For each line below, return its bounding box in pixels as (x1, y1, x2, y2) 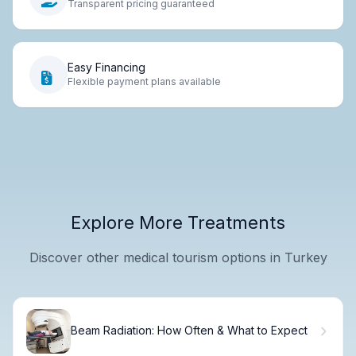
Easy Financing (68, 60, 145, 75)
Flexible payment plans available (68, 75, 221, 88)
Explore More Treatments (71, 211, 285, 233)
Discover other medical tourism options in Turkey (29, 249, 327, 265)
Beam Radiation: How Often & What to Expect (71, 323, 308, 338)
